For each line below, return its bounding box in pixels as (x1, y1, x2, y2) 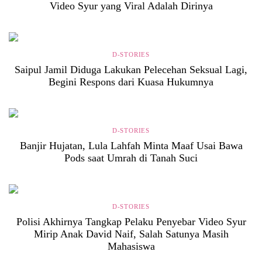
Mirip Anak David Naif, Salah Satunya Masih (33, 227, 229, 240)
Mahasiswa (107, 240, 155, 252)
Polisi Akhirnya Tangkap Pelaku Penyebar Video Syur (16, 215, 246, 227)
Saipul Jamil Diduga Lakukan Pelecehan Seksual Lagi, (15, 63, 247, 75)
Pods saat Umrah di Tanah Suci (64, 151, 198, 164)
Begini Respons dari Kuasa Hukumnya (49, 75, 213, 88)
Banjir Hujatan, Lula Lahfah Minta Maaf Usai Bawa (19, 139, 243, 151)
